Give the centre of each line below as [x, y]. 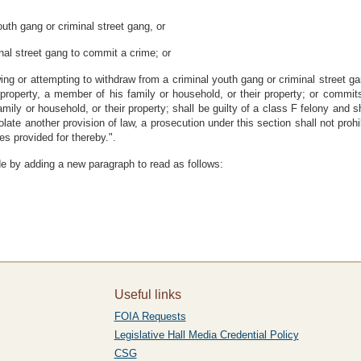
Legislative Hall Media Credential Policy [206, 335]
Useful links [147, 295]
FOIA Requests [150, 316]
